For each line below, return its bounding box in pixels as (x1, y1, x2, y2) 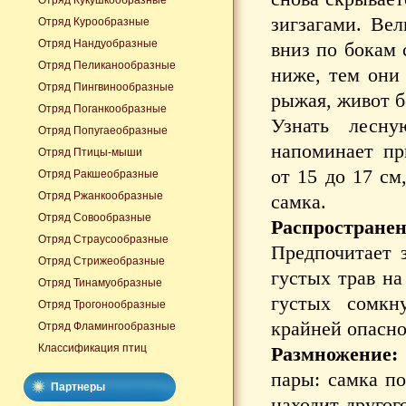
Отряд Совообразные (38, 211, 151, 224)
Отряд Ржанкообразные (38, 189, 163, 202)
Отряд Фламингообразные (38, 320, 176, 333)
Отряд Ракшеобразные (38, 168, 159, 180)
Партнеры (51, 381, 105, 393)
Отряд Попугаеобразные (38, 124, 168, 137)
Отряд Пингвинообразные (38, 81, 174, 93)
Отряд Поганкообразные (38, 102, 167, 115)
